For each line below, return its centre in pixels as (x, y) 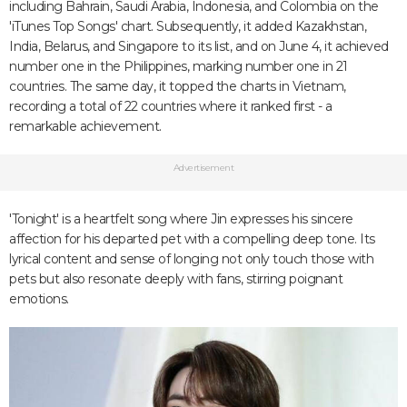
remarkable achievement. (85, 127)
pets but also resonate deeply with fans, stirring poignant (176, 279)
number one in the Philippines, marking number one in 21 (179, 67)
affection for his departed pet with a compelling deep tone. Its (192, 239)
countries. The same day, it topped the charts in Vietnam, (178, 87)
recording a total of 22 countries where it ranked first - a (171, 107)
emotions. (39, 299)
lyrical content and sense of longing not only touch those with (191, 259)
